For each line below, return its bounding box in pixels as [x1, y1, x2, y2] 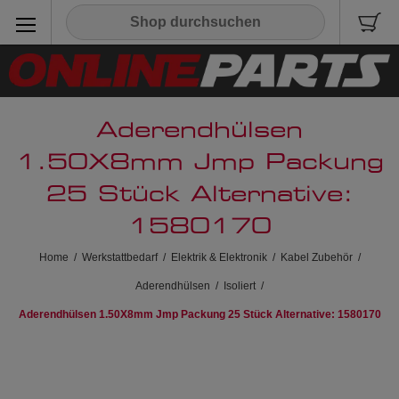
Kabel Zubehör [280, 250, 353, 264]
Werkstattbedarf [81, 250, 158, 264]
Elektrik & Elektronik [170, 250, 267, 264]
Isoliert [224, 279, 256, 292]
